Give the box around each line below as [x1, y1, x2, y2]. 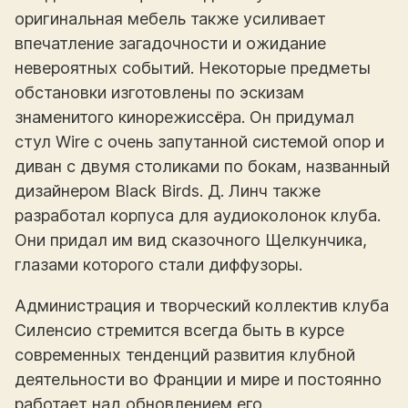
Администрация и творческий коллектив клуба [15, 295, 389, 315]
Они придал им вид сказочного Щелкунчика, [15, 229, 367, 250]
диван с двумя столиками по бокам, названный [15, 156, 390, 176]
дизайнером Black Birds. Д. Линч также [15, 180, 321, 200]
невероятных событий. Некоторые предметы [15, 57, 371, 77]
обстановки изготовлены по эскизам [15, 82, 304, 102]
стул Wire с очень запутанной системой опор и [15, 131, 384, 151]
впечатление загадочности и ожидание [15, 33, 326, 53]
